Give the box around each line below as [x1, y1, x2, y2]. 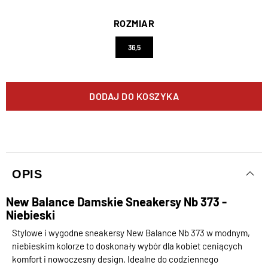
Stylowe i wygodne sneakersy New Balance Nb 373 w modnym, [12, 227, 250, 239]
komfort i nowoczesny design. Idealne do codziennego [12, 254, 218, 265]
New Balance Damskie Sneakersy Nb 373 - [6, 194, 227, 209]
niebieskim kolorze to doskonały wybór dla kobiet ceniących [12, 240, 242, 252]
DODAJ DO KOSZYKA [89, 90, 179, 102]
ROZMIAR [113, 17, 155, 29]
